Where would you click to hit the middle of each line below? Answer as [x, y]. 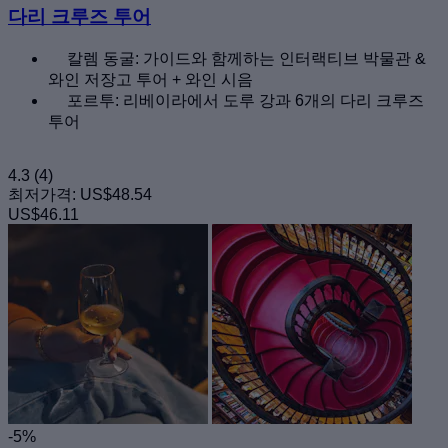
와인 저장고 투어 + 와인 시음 [150, 79]
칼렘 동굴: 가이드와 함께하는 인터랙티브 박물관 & [246, 58]
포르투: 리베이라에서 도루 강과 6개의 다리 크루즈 [245, 100]
